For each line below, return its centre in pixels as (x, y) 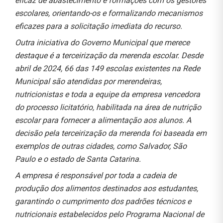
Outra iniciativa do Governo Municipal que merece (102, 42)
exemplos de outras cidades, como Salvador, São (101, 146)
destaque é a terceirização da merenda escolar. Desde (109, 55)
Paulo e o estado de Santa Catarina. (78, 159)
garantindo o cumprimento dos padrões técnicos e (103, 201)
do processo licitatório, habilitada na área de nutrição (108, 107)
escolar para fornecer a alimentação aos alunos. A (103, 120)
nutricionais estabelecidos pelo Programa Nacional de (110, 214)
